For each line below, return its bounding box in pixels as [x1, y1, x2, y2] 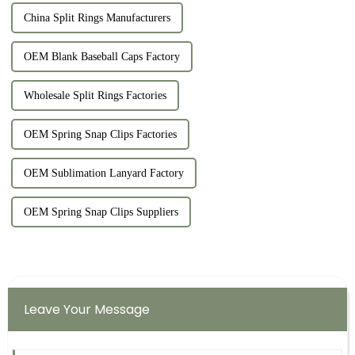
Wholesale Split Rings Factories [23, 90, 166, 102]
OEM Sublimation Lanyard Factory [23, 167, 184, 180]
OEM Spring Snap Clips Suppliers [23, 206, 178, 219]
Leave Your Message [23, 300, 150, 319]
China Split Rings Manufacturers [23, 12, 170, 25]
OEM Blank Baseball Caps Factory [23, 51, 180, 63]
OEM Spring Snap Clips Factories [23, 128, 177, 141]
